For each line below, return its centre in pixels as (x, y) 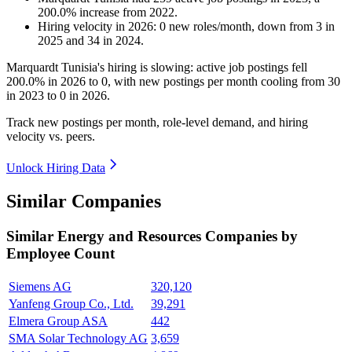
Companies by (251, 236)
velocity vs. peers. (51, 137)
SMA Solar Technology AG (78, 338)
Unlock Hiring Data (56, 168)
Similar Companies (84, 202)
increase (99, 13)
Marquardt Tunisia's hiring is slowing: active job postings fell (157, 68)
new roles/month (209, 27)
